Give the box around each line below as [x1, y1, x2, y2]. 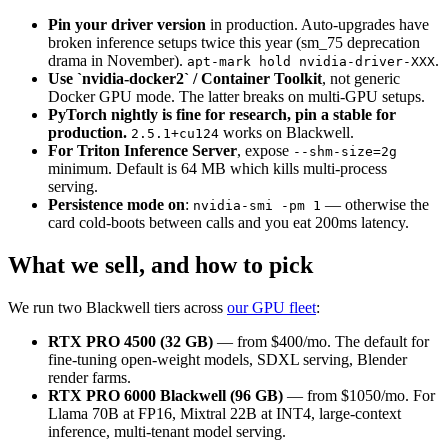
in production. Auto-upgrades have [206, 15, 429, 33]
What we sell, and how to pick [8, 251, 313, 278]
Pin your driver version [48, 15, 206, 33]
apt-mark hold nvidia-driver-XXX [187, 53, 435, 69]
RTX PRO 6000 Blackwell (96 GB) [48, 386, 283, 404]
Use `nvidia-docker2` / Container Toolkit [48, 69, 322, 87]
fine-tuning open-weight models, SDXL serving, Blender [48, 350, 407, 368]
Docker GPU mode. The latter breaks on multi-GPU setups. [48, 87, 425, 105]
